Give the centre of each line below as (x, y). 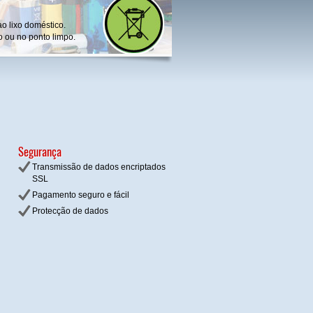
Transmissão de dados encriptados (99, 167)
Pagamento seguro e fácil (80, 195)
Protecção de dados (70, 211)
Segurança (39, 151)
